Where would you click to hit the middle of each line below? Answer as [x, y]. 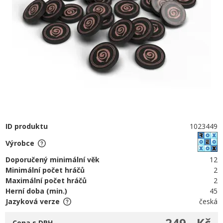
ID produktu [27, 126]
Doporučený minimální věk [53, 160]
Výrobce [20, 143]
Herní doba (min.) [36, 191]
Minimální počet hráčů [45, 170]
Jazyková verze [33, 201]
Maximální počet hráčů [46, 180]
